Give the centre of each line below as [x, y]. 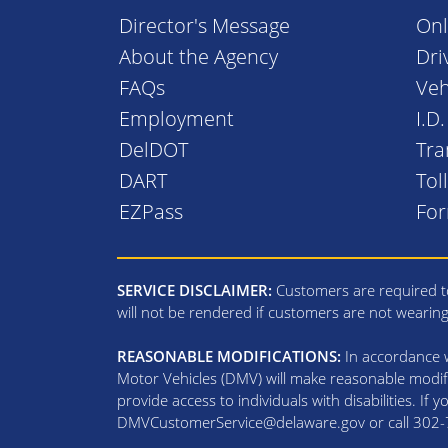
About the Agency [198, 56]
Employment [176, 118]
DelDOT [153, 149]
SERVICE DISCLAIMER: [194, 289]
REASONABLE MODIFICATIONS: [229, 355]
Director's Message [204, 25]
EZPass [151, 211]
